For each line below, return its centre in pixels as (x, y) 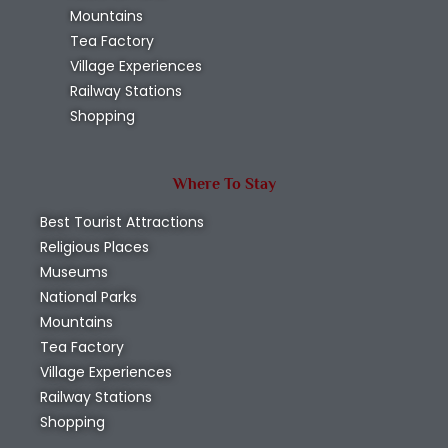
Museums (74, 272)
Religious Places (94, 247)
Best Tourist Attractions (122, 222)
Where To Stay (224, 184)
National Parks (88, 297)
